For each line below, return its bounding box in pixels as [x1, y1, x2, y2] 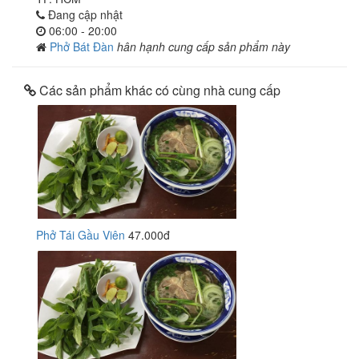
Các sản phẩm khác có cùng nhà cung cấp [36, 81, 280, 99]
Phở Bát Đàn [50, 38, 117, 54]
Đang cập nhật [45, 6, 123, 22]
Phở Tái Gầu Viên [36, 227, 125, 243]
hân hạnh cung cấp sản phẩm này [117, 38, 290, 54]
